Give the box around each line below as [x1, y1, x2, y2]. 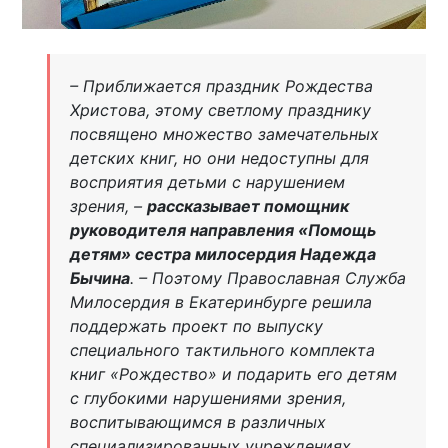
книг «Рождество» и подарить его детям [69, 363, 397, 384]
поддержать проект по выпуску [69, 315, 323, 336]
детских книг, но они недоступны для [69, 147, 369, 168]
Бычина [69, 267, 130, 288]
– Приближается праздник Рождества [69, 75, 373, 96]
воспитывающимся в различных [69, 411, 326, 432]
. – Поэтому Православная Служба [129, 267, 406, 288]
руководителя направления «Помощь [69, 219, 376, 240]
